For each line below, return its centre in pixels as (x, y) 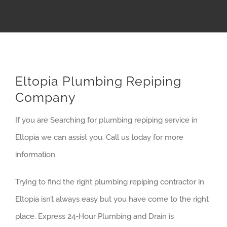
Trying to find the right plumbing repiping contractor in (110, 182)
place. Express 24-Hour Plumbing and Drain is (94, 217)
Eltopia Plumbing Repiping (98, 81)
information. (36, 155)
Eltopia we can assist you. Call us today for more (99, 138)
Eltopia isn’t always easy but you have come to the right (112, 199)
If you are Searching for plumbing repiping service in (106, 120)
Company (46, 97)
